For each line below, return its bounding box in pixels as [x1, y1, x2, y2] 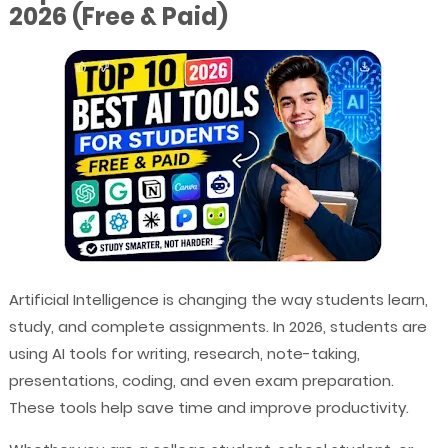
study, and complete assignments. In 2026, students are [8, 315, 427, 337]
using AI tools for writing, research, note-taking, [8, 342, 360, 364]
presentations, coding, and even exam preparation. [8, 369, 394, 391]
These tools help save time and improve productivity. [8, 396, 409, 418]
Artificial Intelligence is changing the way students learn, [8, 288, 428, 310]
